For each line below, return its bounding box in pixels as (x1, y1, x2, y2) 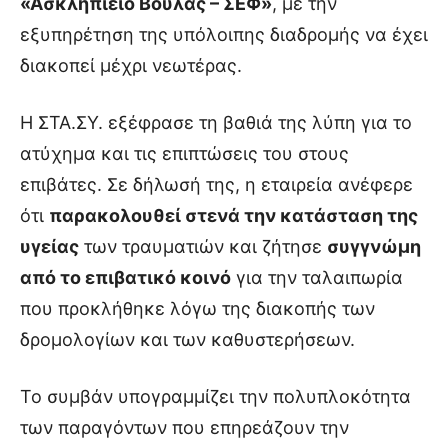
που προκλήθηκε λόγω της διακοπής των (20, 297, 375, 319)
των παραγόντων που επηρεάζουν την (20, 416, 349, 438)
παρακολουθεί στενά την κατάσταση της (49, 204, 418, 226)
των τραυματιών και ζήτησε (79, 235, 327, 257)
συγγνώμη (327, 235, 421, 257)
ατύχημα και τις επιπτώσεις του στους (20, 142, 349, 164)
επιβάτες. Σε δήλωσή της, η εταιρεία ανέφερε (20, 173, 413, 195)
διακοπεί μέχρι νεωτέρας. (20, 54, 242, 76)
